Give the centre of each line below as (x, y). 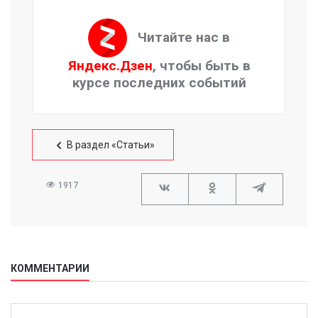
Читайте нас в (184, 37)
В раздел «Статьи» (111, 145)
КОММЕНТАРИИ (50, 269)
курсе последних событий (159, 83)
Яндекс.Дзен (110, 66)
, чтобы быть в (201, 66)
